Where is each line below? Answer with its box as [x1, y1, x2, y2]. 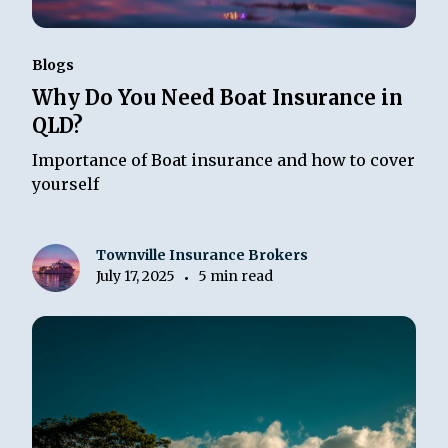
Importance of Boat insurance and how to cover [32, 149, 416, 170]
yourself [32, 173, 100, 194]
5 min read [198, 267, 274, 286]
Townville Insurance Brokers [96, 246, 309, 265]
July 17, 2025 [96, 267, 176, 286]
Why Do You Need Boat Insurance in [32, 84, 404, 110]
